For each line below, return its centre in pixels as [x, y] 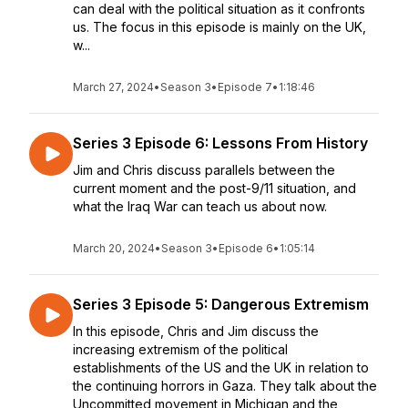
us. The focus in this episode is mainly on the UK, [219, 27]
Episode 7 [245, 87]
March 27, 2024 [113, 87]
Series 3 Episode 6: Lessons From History [220, 143]
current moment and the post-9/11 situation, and [214, 188]
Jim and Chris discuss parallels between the [204, 170]
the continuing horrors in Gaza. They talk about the [225, 386]
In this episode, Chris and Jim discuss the [196, 331]
